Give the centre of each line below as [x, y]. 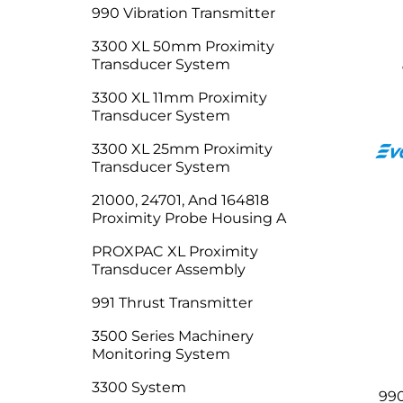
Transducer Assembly [169, 269]
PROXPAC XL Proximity [175, 251]
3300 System [139, 387]
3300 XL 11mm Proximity [179, 98]
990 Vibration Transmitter [184, 13]
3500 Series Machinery [173, 336]
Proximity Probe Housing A [189, 218]
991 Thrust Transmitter [172, 303]
